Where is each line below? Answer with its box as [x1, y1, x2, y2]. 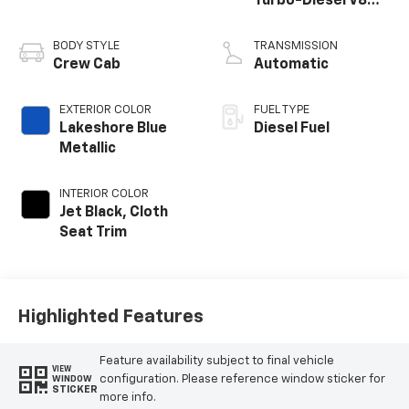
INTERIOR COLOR [58, 188, 149, 201]
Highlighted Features [16, 307, 204, 326]
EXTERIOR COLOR [58, 104, 152, 117]
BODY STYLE [52, 40, 120, 53]
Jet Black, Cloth [58, 205, 168, 221]
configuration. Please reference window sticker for [99, 372, 385, 385]
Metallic [58, 142, 116, 157]
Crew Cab [52, 58, 121, 73]
